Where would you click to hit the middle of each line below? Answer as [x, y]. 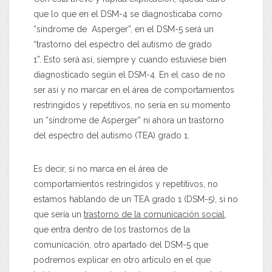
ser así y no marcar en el [83, 90]
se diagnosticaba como [175, 14]
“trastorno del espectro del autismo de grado [123, 44]
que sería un [59, 214]
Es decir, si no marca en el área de [100, 168]
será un [198, 29]
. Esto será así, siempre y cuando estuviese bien [133, 59]
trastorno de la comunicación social [154, 214]
